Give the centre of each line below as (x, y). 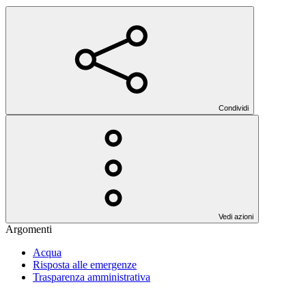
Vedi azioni (236, 216)
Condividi (234, 108)
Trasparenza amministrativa (92, 277)
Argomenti (29, 229)
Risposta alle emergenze (85, 264)
